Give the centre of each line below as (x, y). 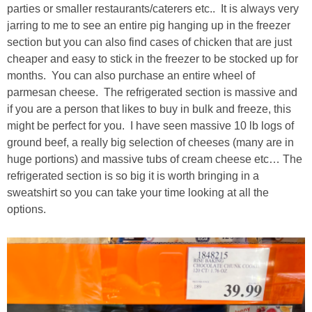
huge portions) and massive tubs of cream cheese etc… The (155, 159)
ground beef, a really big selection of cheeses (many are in (150, 142)
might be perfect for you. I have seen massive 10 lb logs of (150, 125)
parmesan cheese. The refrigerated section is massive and (152, 92)
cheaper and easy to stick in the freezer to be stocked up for (153, 58)
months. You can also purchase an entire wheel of (131, 75)
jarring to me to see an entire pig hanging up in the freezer (149, 25)
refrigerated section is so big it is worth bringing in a (133, 175)
